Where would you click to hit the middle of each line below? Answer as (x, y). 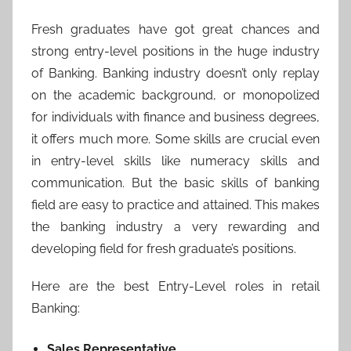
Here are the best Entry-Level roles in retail (175, 287)
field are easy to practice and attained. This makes (175, 205)
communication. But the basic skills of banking (175, 183)
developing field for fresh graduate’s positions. (164, 249)
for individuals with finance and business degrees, (175, 118)
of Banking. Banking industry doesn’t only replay (175, 74)
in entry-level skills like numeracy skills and (175, 161)
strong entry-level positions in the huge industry (175, 52)
